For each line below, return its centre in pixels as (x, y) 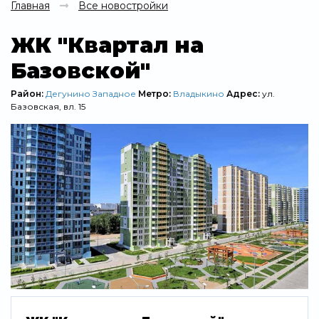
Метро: (156, 94)
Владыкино (199, 94)
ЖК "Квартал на (107, 45)
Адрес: (244, 94)
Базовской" (80, 71)
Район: (28, 94)
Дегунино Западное (91, 94)
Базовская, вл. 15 (48, 106)
